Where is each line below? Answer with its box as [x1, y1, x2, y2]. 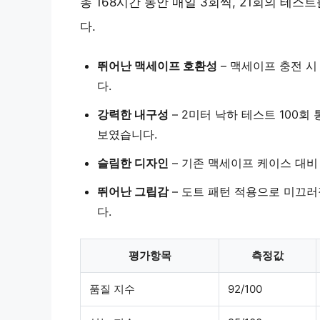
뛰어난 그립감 [97, 184, 169, 199]
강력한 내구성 [97, 106, 169, 121]
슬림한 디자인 [97, 155, 169, 170]
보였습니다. [97, 126, 157, 141]
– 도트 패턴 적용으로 [169, 184, 284, 199]
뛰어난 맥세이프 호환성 [97, 58, 217, 73]
